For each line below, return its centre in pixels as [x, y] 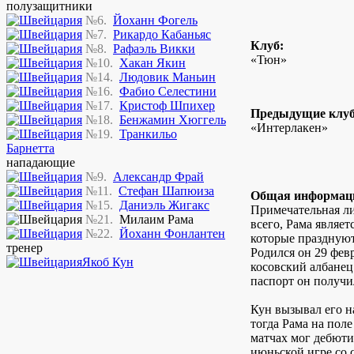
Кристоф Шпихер [167, 105]
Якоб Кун [108, 262]
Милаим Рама [156, 219]
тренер [24, 247]
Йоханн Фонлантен [172, 233]
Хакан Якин [153, 62]
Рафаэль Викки [154, 48]
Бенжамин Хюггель [173, 119]
